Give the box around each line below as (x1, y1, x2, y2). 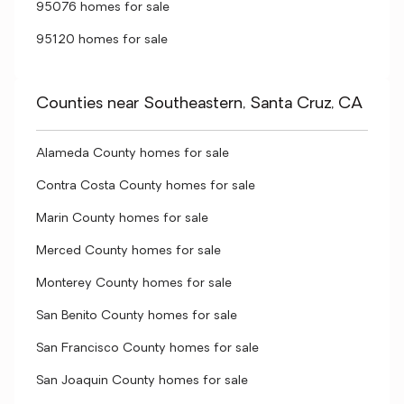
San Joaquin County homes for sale (36, 374, 248, 388)
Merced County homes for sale (36, 244, 221, 258)
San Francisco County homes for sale (36, 342, 259, 355)
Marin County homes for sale (36, 212, 208, 225)
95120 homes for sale (36, 33, 168, 47)
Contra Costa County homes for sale (36, 179, 255, 193)
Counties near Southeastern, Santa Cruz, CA (36, 96, 363, 113)
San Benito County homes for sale (36, 309, 237, 323)
